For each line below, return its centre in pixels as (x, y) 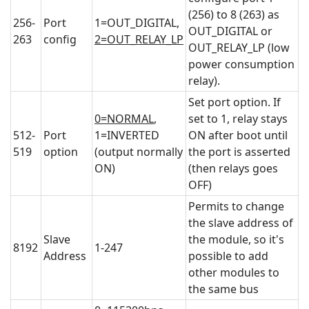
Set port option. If (235, 102)
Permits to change (236, 207)
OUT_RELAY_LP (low (239, 48)
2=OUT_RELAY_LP (139, 40)
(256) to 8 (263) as (234, 15)
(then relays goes (233, 169)
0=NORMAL (124, 119)
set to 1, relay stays (238, 119)
